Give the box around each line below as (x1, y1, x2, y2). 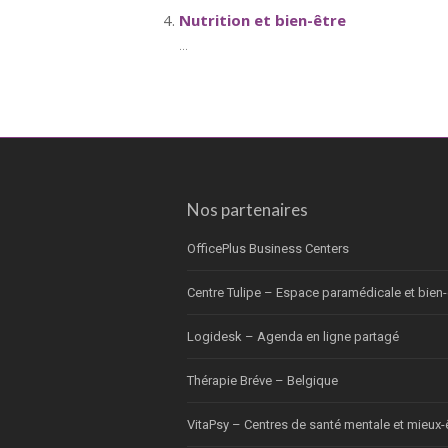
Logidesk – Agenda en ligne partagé (187, 329, 399, 344)
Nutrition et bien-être (179, 10, 346, 30)
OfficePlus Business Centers (187, 241, 349, 256)
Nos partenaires (187, 199, 308, 220)
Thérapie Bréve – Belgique (187, 373, 338, 388)
